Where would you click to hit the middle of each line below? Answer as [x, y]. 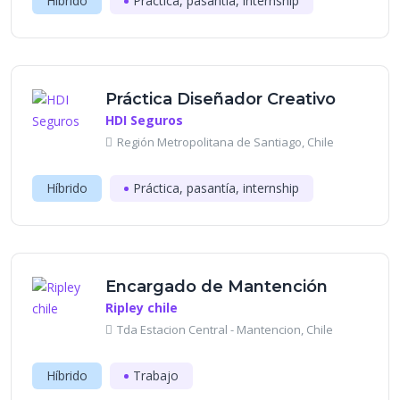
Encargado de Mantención [217, 287]
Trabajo [156, 375]
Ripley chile [142, 308]
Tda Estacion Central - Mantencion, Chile [225, 329]
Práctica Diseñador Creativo [221, 99]
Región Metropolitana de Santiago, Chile [225, 142]
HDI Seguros [144, 120]
